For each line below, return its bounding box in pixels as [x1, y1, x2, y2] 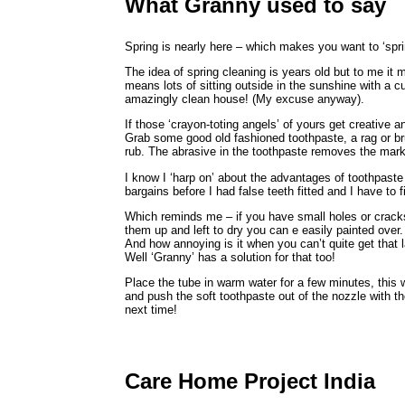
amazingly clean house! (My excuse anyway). [125, 91, 364, 106]
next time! [125, 303, 177, 317]
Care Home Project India [125, 369, 375, 394]
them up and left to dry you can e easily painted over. [125, 222, 403, 237]
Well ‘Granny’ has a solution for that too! [125, 250, 335, 264]
